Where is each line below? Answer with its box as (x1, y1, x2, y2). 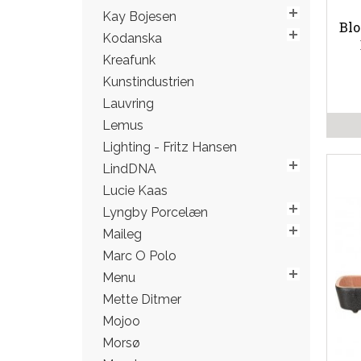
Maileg (102, 226, 142, 242)
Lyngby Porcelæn (102, 205, 208, 220)
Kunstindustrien (102, 74, 194, 89)
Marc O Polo (102, 248, 176, 263)
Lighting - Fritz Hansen (102, 139, 237, 155)
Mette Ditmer (102, 292, 181, 307)
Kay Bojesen (102, 9, 176, 24)
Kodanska (102, 31, 162, 46)
